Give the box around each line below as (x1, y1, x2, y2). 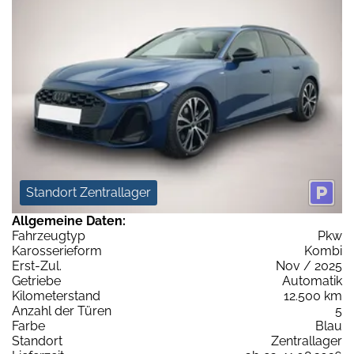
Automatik (282, 273, 342, 288)
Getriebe (12, 273, 61, 288)
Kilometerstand (12, 288, 100, 303)
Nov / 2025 (276, 258, 342, 273)
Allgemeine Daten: (12, 213, 126, 228)
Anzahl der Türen (12, 303, 111, 318)
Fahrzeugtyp (12, 228, 85, 243)
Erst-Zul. (12, 258, 62, 273)
